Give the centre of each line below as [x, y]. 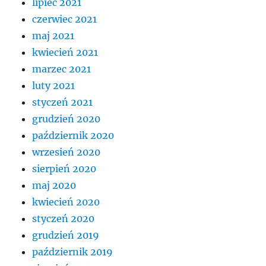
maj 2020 [54, 186]
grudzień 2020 [66, 119]
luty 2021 [54, 86]
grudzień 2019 [66, 235]
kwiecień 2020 [66, 202]
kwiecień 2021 [65, 53]
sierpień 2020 [64, 169]
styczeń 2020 [64, 219]
